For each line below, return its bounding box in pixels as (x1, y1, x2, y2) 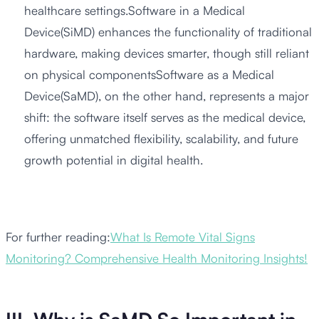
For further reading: (6, 229, 110, 244)
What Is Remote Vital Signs (110, 229, 255, 244)
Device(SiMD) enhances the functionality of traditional (23, 24, 312, 40)
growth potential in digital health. (23, 152, 203, 168)
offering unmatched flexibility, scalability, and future (23, 131, 298, 147)
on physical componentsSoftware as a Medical (23, 67, 274, 83)
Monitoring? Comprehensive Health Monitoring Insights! (6, 250, 308, 266)
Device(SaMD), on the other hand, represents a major (23, 88, 309, 104)
